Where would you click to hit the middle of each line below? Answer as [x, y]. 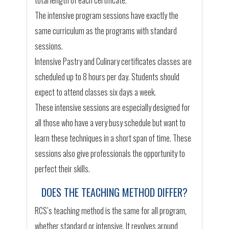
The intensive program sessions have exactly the [107, 16]
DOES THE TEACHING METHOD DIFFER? [114, 192]
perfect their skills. [63, 169]
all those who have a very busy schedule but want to [110, 123]
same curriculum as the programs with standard [106, 31]
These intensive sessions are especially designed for [113, 108]
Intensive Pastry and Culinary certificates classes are [113, 62]
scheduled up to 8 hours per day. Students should [107, 77]
